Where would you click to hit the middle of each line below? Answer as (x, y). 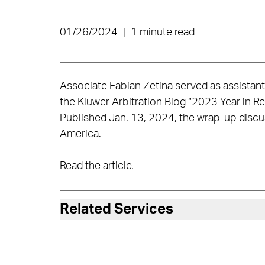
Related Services (116, 209)
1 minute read (162, 33)
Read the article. (96, 166)
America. (80, 134)
